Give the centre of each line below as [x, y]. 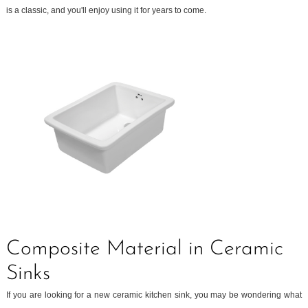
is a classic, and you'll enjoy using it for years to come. [106, 10]
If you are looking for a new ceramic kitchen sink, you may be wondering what [154, 295]
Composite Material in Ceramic [145, 249]
